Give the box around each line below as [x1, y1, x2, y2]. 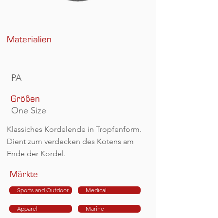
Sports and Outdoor [17, 186, 69, 194]
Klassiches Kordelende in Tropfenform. [7, 125, 142, 134]
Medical [85, 186, 107, 194]
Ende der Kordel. [7, 149, 66, 158]
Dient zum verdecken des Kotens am [7, 137, 134, 146]
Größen [11, 94, 40, 104]
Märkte [10, 170, 38, 179]
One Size [11, 105, 46, 116]
